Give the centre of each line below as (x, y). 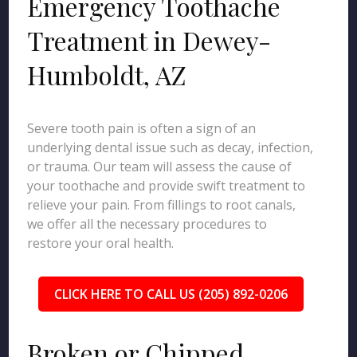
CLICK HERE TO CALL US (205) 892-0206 (171, 294)
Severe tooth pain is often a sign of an (142, 128)
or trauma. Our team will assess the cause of (160, 167)
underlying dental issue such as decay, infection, (171, 147)
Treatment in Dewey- (149, 40)
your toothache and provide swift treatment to (167, 186)
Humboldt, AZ (107, 75)
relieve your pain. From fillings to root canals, (162, 205)
